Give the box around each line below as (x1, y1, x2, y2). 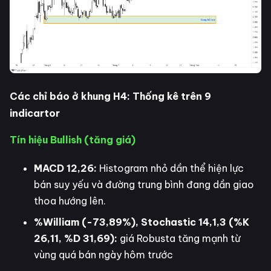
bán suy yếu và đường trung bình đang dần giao (34, 178, 254, 191)
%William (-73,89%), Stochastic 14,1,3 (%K (34, 216, 249, 229)
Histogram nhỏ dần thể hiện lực (99, 162, 244, 175)
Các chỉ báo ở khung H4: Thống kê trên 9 (10, 90, 211, 103)
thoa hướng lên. (34, 195, 106, 207)
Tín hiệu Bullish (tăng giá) (10, 134, 135, 146)
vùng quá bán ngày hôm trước (34, 249, 173, 261)
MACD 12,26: (34, 162, 99, 175)
